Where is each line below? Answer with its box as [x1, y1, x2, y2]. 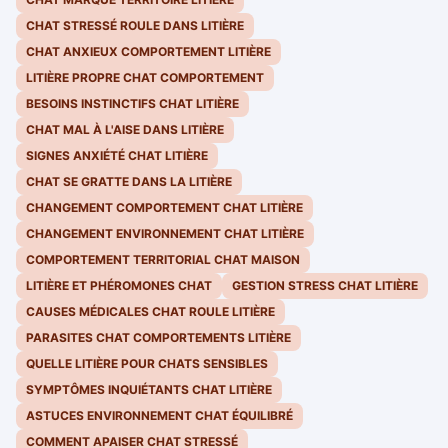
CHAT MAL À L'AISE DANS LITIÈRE [26, 122, 224, 138]
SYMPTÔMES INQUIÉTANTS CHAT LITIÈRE [26, 382, 272, 398]
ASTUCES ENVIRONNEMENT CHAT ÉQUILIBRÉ [26, 408, 293, 424]
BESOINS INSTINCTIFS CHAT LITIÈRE [26, 96, 239, 112]
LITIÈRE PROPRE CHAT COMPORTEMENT [26, 70, 264, 86]
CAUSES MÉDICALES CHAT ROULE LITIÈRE [26, 304, 275, 320]
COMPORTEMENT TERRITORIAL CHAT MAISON [26, 252, 300, 268]
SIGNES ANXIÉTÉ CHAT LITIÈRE [26, 148, 208, 164]
